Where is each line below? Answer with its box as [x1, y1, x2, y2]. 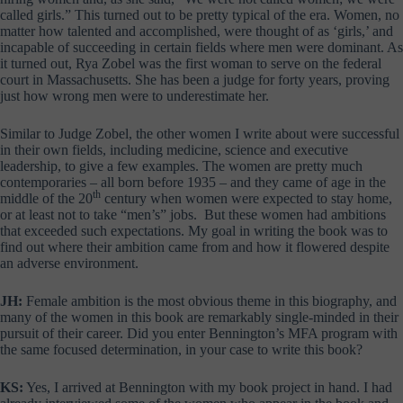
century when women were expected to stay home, [101, 190, 392, 206]
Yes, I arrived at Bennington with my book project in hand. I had [23, 379, 392, 395]
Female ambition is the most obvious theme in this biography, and [26, 292, 397, 309]
